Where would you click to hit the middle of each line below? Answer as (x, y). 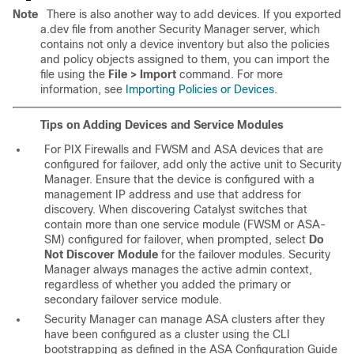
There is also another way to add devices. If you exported (192, 15)
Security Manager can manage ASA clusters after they (185, 320)
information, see (83, 90)
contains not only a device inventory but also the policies (185, 45)
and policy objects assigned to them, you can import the (185, 60)
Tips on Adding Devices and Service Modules (162, 125)
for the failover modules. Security (244, 255)
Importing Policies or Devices (200, 90)
